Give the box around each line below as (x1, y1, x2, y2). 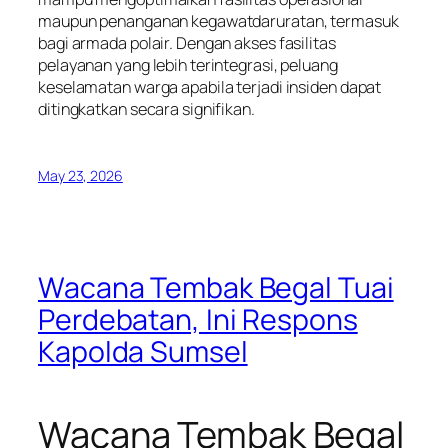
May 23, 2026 (38, 166, 123, 186)
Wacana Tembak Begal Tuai (38, 267, 394, 307)
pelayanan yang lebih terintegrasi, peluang (38, 53, 338, 76)
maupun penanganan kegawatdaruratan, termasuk (38, 9, 399, 32)
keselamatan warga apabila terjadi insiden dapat (38, 75, 382, 98)
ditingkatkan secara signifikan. (38, 97, 255, 120)
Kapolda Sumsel (38, 331, 248, 371)
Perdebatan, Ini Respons (38, 299, 358, 339)
